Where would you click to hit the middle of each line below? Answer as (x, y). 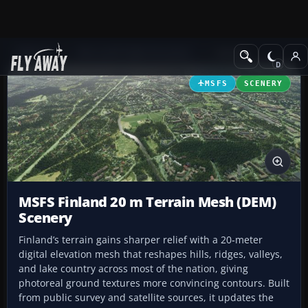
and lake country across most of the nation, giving (133, 269)
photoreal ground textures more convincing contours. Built (154, 283)
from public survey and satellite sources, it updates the (146, 298)
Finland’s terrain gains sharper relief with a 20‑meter (141, 240)
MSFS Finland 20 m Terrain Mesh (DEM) (147, 202)
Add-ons (35, 53)
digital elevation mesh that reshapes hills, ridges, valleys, (151, 254)
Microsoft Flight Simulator (135, 53)
